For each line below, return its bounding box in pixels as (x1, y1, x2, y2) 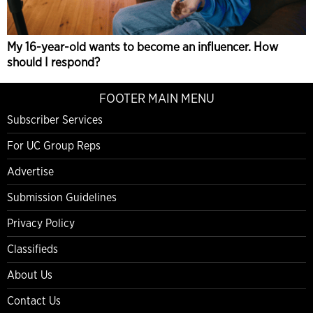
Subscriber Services (7, 112, 103, 126)
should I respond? (7, 54, 100, 69)
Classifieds (7, 242, 58, 256)
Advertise (7, 164, 54, 178)
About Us (7, 268, 52, 282)
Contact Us (7, 293, 61, 307)
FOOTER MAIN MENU (99, 90, 214, 105)
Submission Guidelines (7, 190, 117, 204)
